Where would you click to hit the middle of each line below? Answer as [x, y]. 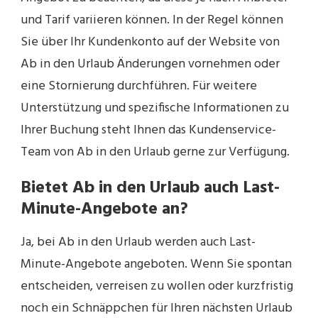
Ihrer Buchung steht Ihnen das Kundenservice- [148, 131]
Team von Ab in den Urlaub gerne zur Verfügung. [155, 153]
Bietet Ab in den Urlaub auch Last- [150, 188]
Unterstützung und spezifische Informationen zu [155, 109]
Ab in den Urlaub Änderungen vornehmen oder [150, 65]
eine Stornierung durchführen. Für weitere [139, 87]
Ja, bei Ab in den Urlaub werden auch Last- [138, 242]
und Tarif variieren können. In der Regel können [152, 21]
